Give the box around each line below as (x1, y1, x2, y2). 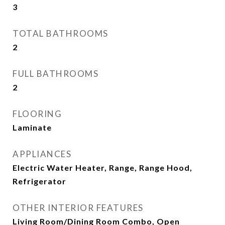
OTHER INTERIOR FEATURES (13, 202, 144, 213)
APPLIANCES (13, 149, 71, 159)
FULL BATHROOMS (13, 68, 98, 79)
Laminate (13, 123, 52, 132)
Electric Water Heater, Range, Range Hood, (13, 163, 192, 172)
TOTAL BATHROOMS (13, 28, 108, 39)
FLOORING (13, 108, 62, 119)
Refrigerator (13, 176, 66, 186)
